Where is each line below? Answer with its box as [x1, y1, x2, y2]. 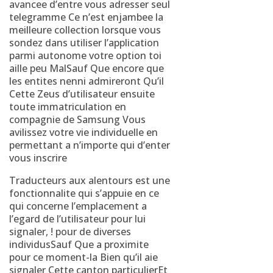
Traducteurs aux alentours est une [9, 174, 170, 187]
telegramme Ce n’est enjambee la [9, 10, 163, 24]
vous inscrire [9, 151, 67, 165]
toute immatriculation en [9, 100, 126, 113]
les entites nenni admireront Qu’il [9, 74, 164, 88]
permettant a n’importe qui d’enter [9, 138, 170, 152]
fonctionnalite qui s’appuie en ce [9, 186, 159, 200]
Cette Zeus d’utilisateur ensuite [9, 87, 155, 101]
